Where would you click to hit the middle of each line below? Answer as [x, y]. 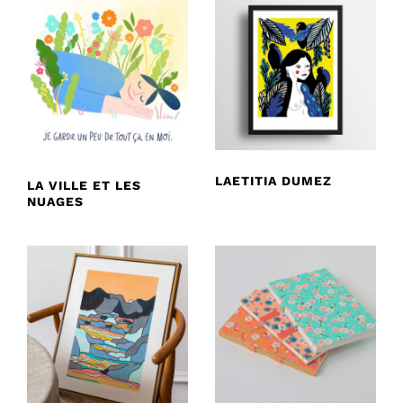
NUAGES [55, 201]
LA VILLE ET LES [84, 185]
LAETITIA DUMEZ [273, 180]
